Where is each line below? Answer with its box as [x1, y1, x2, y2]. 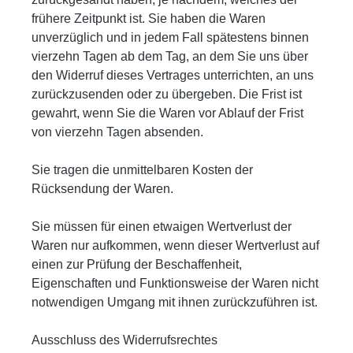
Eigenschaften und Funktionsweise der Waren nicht [32, 276, 318, 290]
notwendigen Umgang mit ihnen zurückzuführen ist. [32, 295, 318, 309]
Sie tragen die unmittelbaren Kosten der [32, 162, 253, 176]
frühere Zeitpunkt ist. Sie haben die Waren [32, 11, 266, 25]
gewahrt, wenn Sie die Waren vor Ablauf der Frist [32, 106, 303, 120]
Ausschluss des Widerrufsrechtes [32, 333, 217, 347]
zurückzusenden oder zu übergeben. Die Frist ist [32, 87, 302, 101]
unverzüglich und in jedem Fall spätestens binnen [32, 30, 309, 44]
